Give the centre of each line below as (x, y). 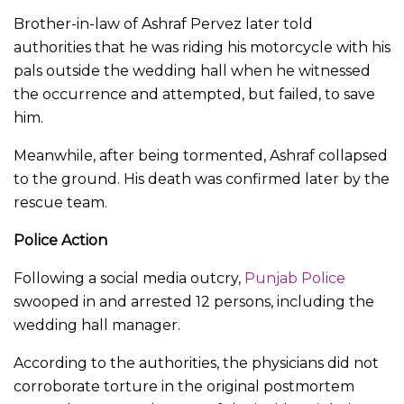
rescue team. (60, 202)
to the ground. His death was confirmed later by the (202, 179)
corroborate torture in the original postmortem (184, 386)
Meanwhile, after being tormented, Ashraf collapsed (201, 155)
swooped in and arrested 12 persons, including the (194, 301)
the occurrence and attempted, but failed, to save (194, 94)
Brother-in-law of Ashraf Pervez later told (163, 23)
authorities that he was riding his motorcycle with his (202, 47)
